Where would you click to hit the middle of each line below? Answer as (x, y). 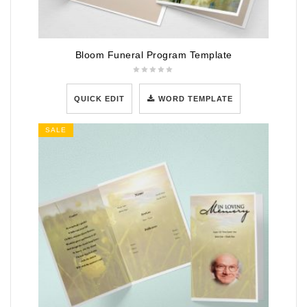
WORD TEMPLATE (196, 98)
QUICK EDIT (99, 98)
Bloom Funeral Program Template (153, 54)
